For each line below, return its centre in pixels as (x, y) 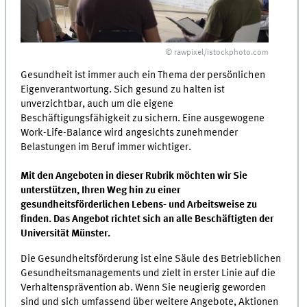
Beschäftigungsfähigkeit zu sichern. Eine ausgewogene (143, 119)
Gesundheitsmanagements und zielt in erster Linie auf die (148, 273)
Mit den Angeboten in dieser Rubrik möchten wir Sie (134, 176)
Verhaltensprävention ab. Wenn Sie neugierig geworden (144, 287)
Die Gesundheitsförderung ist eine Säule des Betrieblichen (151, 259)
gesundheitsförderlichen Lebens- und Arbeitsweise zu (139, 205)
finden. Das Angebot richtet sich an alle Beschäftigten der (147, 220)
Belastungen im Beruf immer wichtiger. (106, 148)
